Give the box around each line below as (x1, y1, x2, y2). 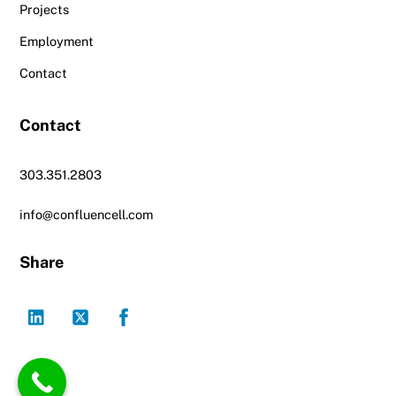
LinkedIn (54, 298, 105, 314)
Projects (19, 2, 70, 18)
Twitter (97, 298, 141, 314)
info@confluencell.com (19, 207, 154, 223)
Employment (19, 34, 95, 49)
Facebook (141, 298, 200, 314)
